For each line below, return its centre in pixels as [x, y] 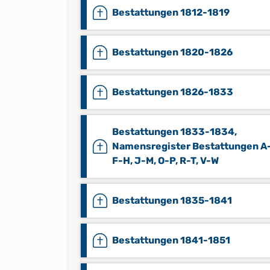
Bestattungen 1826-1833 [173, 92]
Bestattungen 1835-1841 [172, 200]
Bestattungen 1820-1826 [172, 52]
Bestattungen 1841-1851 [171, 240]
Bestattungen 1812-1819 [171, 12]
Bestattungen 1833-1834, [174, 132]
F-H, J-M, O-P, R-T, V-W [165, 161]
